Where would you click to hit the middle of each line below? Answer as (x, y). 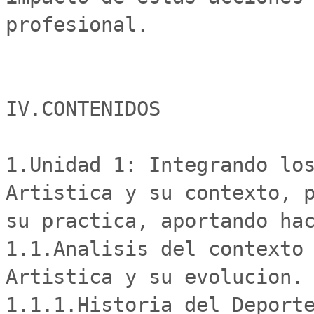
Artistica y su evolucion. (155, 277)
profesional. (77, 25)
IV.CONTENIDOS (83, 109)
